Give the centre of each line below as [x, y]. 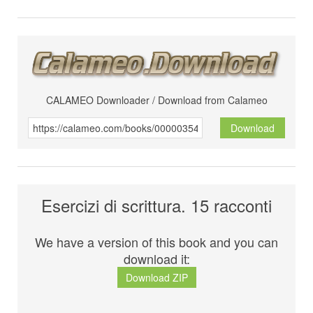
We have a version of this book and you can [156, 242]
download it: [156, 259]
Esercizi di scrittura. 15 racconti [156, 205]
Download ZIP [156, 278]
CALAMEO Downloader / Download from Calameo [156, 100]
